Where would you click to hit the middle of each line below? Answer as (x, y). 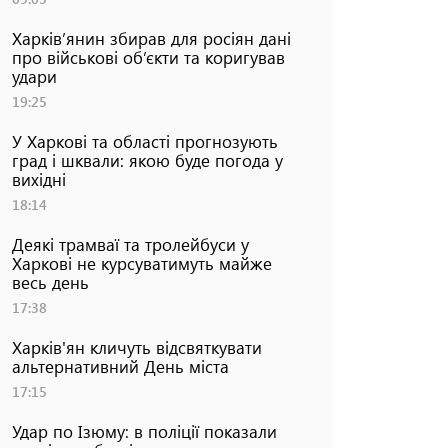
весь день (50, 281)
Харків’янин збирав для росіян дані (151, 37)
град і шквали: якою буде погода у (147, 159)
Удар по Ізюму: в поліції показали (144, 430)
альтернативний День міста (120, 365)
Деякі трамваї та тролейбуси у (130, 243)
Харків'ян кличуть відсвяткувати (136, 346)
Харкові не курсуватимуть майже (141, 262)
